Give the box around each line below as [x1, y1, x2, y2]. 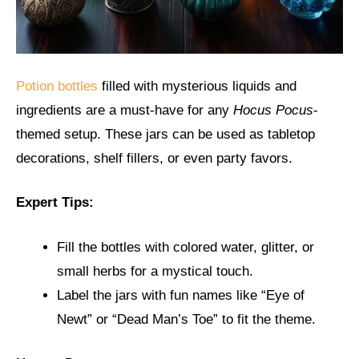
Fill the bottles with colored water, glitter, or [57, 239, 314, 255]
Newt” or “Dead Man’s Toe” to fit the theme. [57, 311, 316, 327]
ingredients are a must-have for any [16, 102, 233, 118]
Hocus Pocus [233, 102, 313, 118]
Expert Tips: [16, 195, 94, 211]
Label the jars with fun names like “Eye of [57, 287, 305, 303]
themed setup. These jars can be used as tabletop [16, 126, 315, 142]
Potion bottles [16, 78, 98, 94]
